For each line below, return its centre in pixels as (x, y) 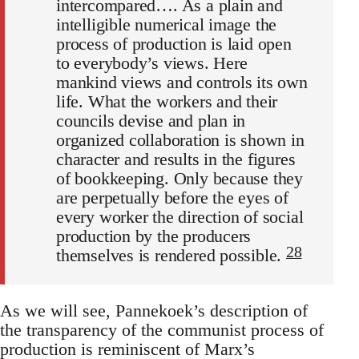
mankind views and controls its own (182, 82)
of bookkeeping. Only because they (180, 178)
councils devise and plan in (151, 120)
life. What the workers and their (167, 101)
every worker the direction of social (180, 216)
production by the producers (154, 236)
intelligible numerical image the (167, 24)
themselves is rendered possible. (171, 255)
